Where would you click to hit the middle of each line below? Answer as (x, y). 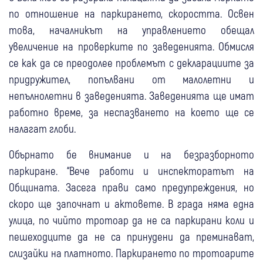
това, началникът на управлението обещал (131, 30)
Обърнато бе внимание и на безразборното (131, 154)
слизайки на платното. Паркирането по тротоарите (131, 253)
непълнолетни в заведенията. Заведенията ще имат (131, 96)
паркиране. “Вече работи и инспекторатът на (131, 171)
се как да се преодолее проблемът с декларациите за (131, 63)
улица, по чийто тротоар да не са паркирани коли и (131, 220)
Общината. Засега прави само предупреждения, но (131, 187)
